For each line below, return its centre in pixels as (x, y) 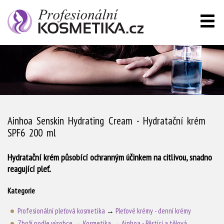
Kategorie (21, 191)
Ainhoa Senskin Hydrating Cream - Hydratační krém (107, 121)
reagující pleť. (29, 169)
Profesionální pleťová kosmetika (61, 210)
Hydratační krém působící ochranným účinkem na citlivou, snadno (110, 157)
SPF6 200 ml (32, 133)
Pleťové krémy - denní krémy (153, 210)
